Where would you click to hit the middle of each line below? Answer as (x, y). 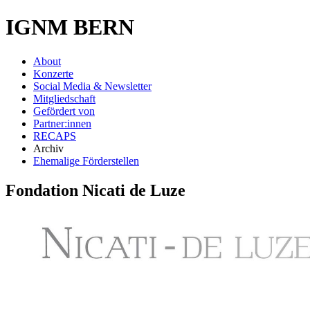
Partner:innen (62, 123)
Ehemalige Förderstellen (86, 161)
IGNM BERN (70, 27)
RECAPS (55, 136)
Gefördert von (64, 111)
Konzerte (53, 73)
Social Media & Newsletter (92, 86)
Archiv (48, 148)
